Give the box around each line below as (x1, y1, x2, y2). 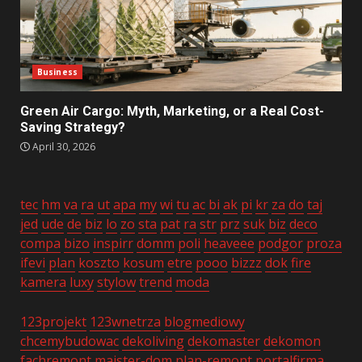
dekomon (263, 331, 321, 350)
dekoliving (122, 331, 184, 350)
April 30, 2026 (30, 139, 95, 154)
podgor (258, 234, 303, 252)
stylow (97, 272, 136, 291)
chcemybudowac (20, 331, 119, 350)
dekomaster (187, 331, 260, 350)
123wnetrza (90, 312, 161, 330)
